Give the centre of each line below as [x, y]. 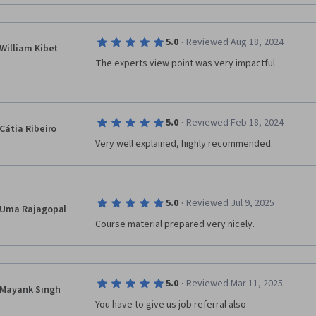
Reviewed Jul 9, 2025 [230, 203]
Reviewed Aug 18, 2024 [235, 42]
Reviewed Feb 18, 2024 [235, 123]
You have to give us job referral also [171, 305]
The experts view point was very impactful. [186, 63]
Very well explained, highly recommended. [184, 144]
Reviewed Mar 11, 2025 [234, 284]
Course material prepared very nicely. [175, 224]
